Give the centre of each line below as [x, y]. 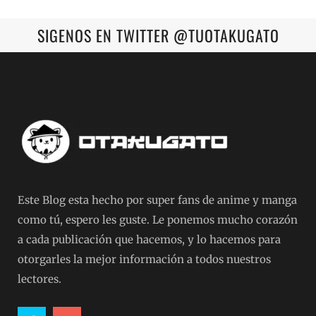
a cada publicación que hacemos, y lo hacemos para [149, 240]
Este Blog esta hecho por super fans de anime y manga [157, 200]
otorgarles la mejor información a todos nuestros [144, 260]
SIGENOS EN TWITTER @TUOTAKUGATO [158, 36]
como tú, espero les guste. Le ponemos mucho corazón [158, 220]
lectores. [39, 279]
